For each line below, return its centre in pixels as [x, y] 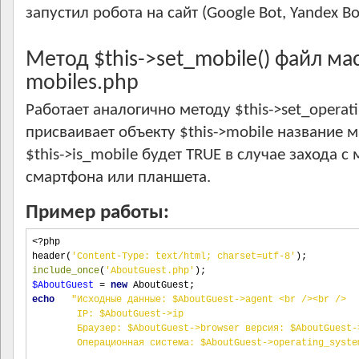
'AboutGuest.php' [150, 271]
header [49, 256]
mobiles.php [82, 83]
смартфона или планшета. [118, 177]
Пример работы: [97, 213]
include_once [66, 271]
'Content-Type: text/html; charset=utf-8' [184, 256]
